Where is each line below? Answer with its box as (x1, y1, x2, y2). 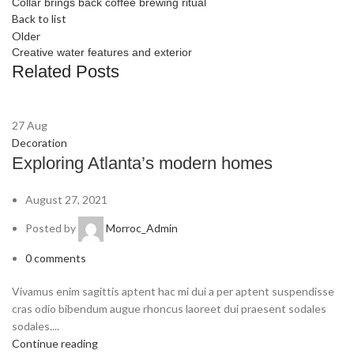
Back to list (12, 12, 66, 26)
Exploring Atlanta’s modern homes (12, 153, 273, 174)
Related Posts (12, 62, 119, 82)
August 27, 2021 (25, 193, 107, 207)
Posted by (25, 221, 78, 235)
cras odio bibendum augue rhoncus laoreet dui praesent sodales (12, 302, 326, 316)
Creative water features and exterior (12, 46, 192, 59)
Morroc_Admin (106, 221, 178, 235)
